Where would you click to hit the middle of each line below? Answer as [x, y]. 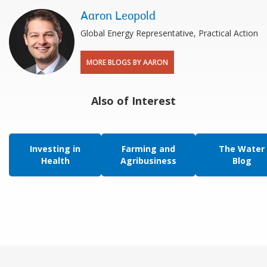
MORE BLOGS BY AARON [127, 62]
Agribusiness [148, 160]
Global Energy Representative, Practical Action [169, 33]
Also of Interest [133, 100]
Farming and [148, 148]
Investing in [55, 148]
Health [55, 160]
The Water [242, 148]
